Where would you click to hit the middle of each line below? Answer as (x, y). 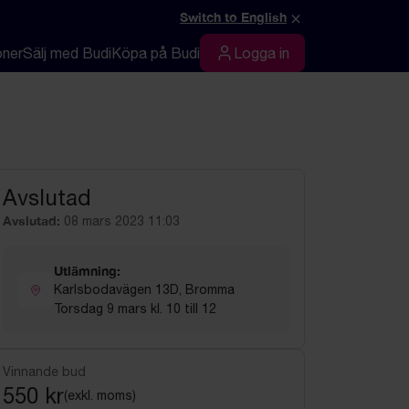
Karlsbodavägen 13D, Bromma (144, 289)
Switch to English (233, 17)
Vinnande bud (44, 372)
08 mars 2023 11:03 (122, 221)
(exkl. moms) (100, 395)
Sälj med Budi (67, 53)
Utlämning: (87, 271)
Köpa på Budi (156, 53)
